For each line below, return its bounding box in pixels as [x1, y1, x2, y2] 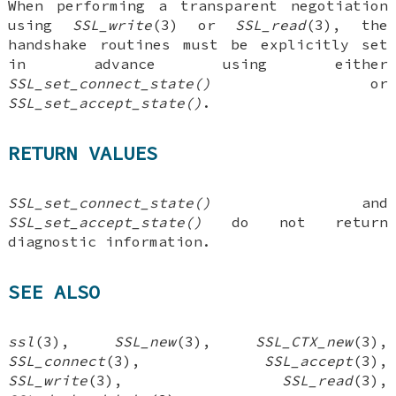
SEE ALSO [8, 278, 101, 304]
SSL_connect [8, 352, 106, 370]
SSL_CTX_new [255, 332, 353, 351]
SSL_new [114, 332, 176, 351]
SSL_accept [263, 352, 353, 370]
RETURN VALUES [8, 140, 158, 165]
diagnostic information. [8, 232, 212, 251]
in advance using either [8, 55, 388, 73]
